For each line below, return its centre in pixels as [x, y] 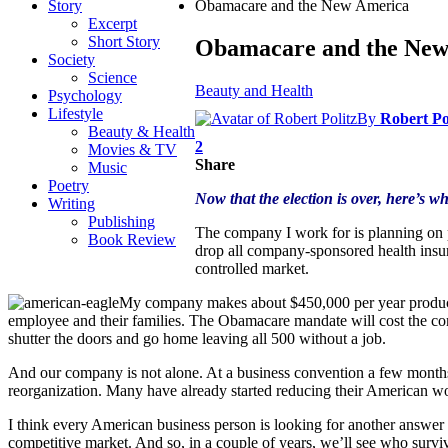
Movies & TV [132, 149]
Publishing [121, 221]
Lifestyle [75, 113]
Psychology [85, 95]
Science [112, 77]
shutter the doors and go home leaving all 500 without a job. [197, 338]
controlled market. [252, 268]
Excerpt [112, 23]
